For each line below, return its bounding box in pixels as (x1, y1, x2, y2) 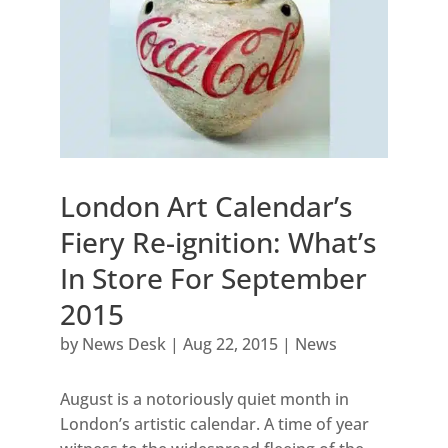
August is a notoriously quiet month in (59, 387, 349, 410)
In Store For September (59, 258, 367, 297)
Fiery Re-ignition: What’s (59, 222, 377, 261)
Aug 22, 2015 (182, 332, 278, 355)
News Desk (81, 332, 166, 355)
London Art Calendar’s (59, 186, 353, 225)
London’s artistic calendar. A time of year (59, 412, 369, 435)
